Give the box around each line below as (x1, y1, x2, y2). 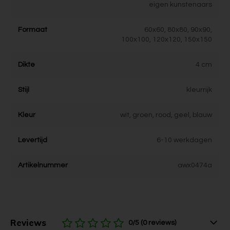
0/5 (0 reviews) (128, 219, 176, 226)
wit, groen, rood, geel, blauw (120, 111, 212, 119)
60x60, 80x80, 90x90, (144, 26, 212, 33)
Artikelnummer (18, 162, 68, 169)
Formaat (18, 26, 47, 33)
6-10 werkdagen (157, 137, 212, 144)
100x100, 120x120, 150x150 (121, 36, 212, 43)
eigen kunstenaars (149, 1, 212, 8)
